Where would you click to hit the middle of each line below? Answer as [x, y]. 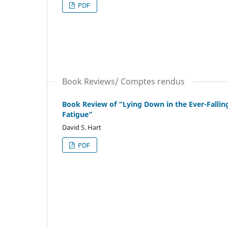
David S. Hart [82, 127]
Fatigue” [77, 114]
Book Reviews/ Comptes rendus [123, 81]
